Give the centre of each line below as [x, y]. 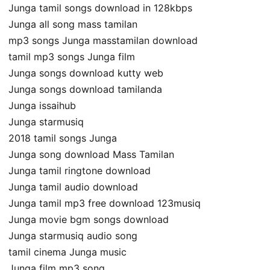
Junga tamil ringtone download [80, 170]
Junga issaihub [42, 105]
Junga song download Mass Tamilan [91, 154]
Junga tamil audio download [73, 187]
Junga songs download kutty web [86, 73]
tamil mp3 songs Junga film [72, 56]
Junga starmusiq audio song [73, 235]
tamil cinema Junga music [67, 252]
